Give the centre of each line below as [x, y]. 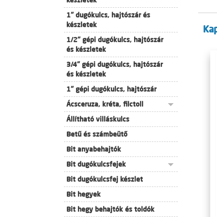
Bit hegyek [84, 194]
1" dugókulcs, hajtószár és [108, 15]
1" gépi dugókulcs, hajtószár [111, 89]
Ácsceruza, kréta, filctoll [105, 104]
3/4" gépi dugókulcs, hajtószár [115, 64]
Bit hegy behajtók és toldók [110, 209]
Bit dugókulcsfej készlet [105, 179]
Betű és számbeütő [97, 134]
